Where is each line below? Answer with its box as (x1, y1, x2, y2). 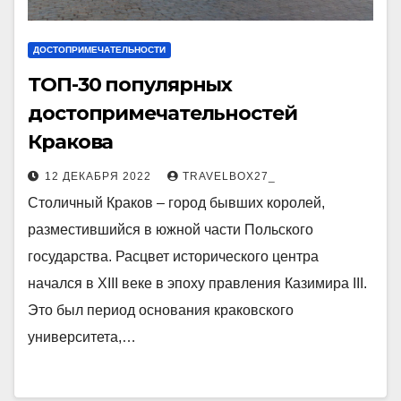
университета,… (28, 329, 136, 345)
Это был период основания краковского (28, 303, 294, 318)
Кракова (28, 130, 114, 154)
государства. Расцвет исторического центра (28, 249, 319, 264)
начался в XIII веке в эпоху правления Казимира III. (28, 276, 367, 291)
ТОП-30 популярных (28, 73, 233, 97)
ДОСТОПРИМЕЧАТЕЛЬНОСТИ (33, 45, 166, 55)
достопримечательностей (28, 101, 297, 125)
